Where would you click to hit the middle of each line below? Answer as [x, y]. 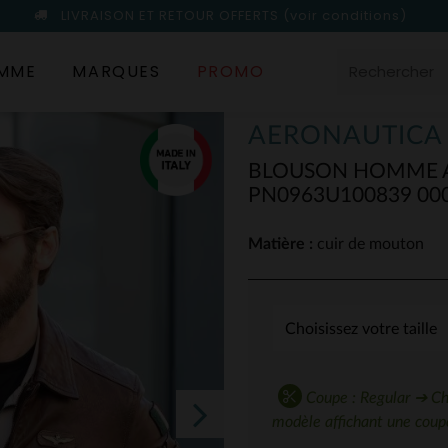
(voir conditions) [345, 15]
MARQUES [116, 71]
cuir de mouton [368, 244]
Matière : [280, 244]
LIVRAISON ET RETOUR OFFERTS [170, 15]
